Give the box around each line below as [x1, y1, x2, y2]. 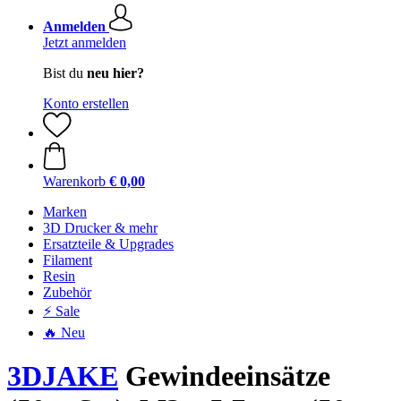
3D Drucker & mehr [43, 220, 158, 235]
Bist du [43, 65, 87, 81]
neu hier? [87, 65, 144, 81]
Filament [43, 252, 92, 268]
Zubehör [43, 285, 91, 300]
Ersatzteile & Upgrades [43, 236, 174, 252]
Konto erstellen [43, 96, 129, 111]
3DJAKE [7, 360, 118, 393]
